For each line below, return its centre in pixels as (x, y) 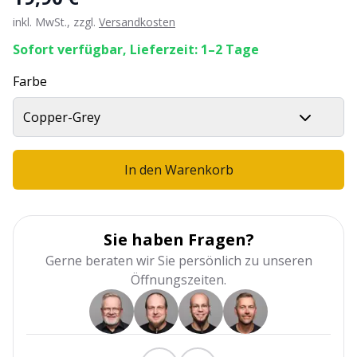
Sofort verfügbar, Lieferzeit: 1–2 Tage (136, 49)
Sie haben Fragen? (178, 239)
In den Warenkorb (178, 170)
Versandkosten (137, 22)
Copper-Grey (62, 117)
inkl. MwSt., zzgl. (54, 22)
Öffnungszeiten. (178, 280)
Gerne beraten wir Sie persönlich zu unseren (178, 261)
